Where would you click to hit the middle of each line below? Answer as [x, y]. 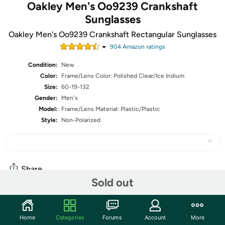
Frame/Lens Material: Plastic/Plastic [111, 109]
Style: [50, 120]
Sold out [113, 182]
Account [155, 217]
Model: [48, 109]
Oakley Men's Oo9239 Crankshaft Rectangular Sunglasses [113, 34]
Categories [70, 217]
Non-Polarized [81, 120]
